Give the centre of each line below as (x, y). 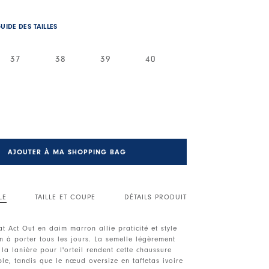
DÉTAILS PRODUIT (155, 197)
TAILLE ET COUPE (65, 197)
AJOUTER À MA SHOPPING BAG (67, 152)
